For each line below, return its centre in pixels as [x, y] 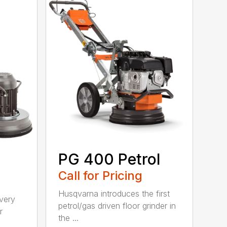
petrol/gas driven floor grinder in [117, 206]
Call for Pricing [101, 176]
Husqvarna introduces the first [114, 194]
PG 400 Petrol [109, 159]
